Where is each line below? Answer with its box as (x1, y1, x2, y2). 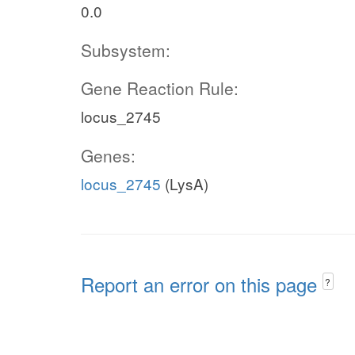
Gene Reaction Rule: (81, 76, 239, 100)
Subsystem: (81, 38, 170, 62)
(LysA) (161, 173, 208, 194)
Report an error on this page (81, 270, 323, 298)
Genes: (81, 143, 136, 167)
